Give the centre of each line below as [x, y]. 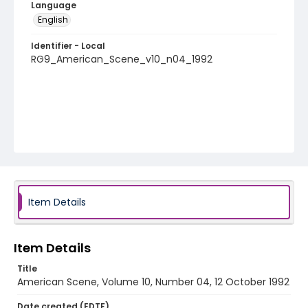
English [53, 20]
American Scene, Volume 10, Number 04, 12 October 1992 [153, 282]
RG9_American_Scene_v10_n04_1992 [122, 59]
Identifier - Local [68, 46]
